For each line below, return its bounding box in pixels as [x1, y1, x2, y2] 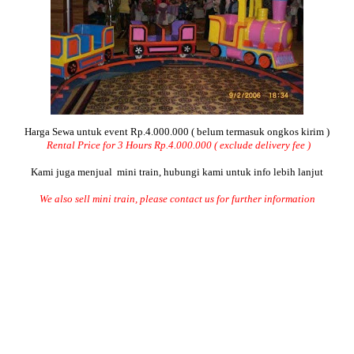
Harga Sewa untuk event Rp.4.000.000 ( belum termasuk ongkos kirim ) [24, 126, 330, 137]
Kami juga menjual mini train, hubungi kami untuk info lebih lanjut [31, 166, 323, 178]
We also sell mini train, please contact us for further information [39, 193, 315, 205]
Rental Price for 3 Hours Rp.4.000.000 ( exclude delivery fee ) [46, 139, 311, 151]
